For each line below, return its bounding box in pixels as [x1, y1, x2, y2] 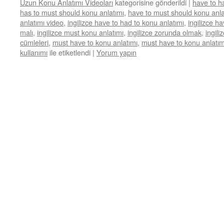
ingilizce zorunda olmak [127, 27, 201, 37]
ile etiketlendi [49, 47, 90, 57]
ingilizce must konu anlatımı [37, 27, 123, 37]
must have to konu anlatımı [52, 37, 137, 47]
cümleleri [20, 37, 48, 47]
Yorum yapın [96, 47, 136, 57]
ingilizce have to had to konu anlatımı [67, 17, 184, 27]
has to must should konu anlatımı [20, 7, 124, 17]
